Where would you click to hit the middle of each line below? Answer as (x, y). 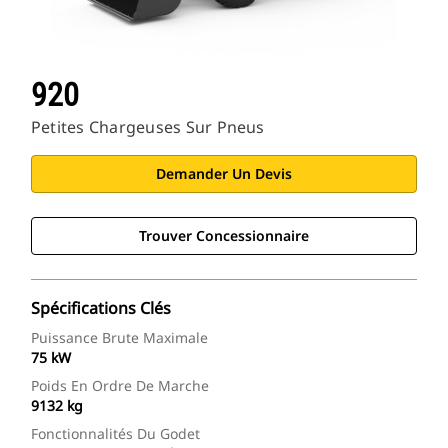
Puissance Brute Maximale (119, 338)
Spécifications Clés (101, 308)
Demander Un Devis (224, 174)
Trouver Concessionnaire (224, 236)
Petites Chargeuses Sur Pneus (148, 127)
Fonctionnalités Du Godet (115, 434)
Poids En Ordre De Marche (120, 386)
